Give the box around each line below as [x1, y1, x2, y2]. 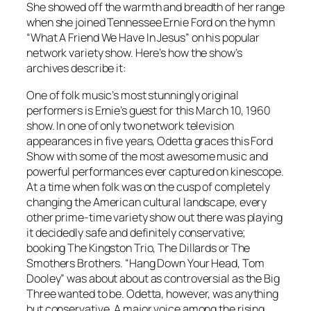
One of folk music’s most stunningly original [26, 87, 239, 103]
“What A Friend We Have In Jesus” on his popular [26, 30, 260, 46]
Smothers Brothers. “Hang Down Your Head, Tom [26, 255, 264, 271]
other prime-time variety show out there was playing [26, 209, 283, 225]
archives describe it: [26, 60, 126, 76]
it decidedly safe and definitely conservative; [26, 224, 246, 240]
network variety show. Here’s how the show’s [26, 45, 242, 61]
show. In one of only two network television [26, 117, 234, 133]
